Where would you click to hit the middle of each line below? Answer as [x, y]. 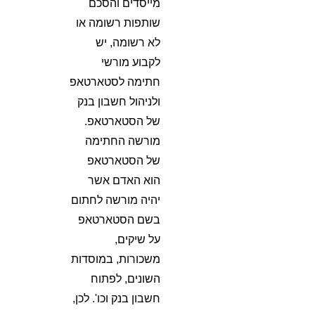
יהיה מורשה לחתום [116, 200]
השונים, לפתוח [126, 279]
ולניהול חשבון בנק [119, 102]
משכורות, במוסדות [116, 259]
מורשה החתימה [123, 141]
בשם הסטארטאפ [120, 220]
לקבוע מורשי [131, 62]
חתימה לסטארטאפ [115, 82]
